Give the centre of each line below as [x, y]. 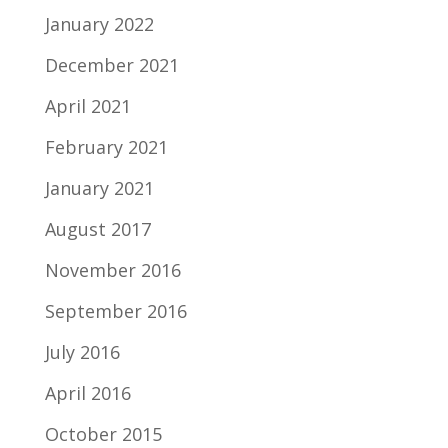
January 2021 [99, 188]
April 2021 [87, 106]
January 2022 [99, 24]
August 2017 [97, 229]
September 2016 [115, 311]
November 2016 [112, 270]
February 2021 [106, 147]
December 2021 [111, 65]
